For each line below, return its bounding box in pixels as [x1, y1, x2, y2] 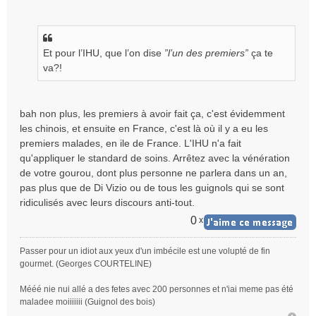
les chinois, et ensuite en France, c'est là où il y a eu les [20, 123, 268, 134]
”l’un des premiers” [164, 47, 248, 59]
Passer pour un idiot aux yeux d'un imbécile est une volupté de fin [20, 246, 270, 256]
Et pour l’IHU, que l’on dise [43, 47, 164, 59]
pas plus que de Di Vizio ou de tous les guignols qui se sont [20, 182, 284, 193]
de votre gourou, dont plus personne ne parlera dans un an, [20, 167, 287, 178]
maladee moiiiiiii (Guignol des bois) [20, 297, 155, 307]
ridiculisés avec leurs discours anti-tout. [20, 197, 195, 208]
